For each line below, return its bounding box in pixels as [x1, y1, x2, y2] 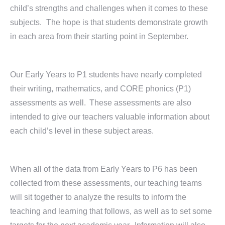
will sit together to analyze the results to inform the [10, 193, 186, 201]
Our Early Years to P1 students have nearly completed [10, 70, 202, 79]
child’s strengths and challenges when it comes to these [10, 4, 208, 13]
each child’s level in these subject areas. [10, 127, 154, 135]
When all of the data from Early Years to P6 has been [10, 165, 197, 173]
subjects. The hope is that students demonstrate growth [10, 18, 208, 27]
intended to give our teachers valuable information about [10, 113, 209, 121]
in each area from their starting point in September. [10, 32, 188, 41]
